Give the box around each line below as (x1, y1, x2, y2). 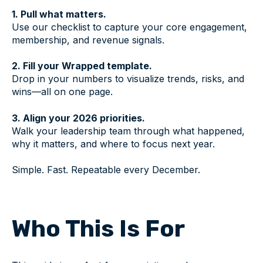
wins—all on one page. (12, 86, 113, 98)
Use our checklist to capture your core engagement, (12, 21, 247, 33)
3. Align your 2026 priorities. (12, 112, 145, 124)
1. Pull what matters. (12, 8, 106, 20)
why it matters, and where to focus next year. (12, 137, 215, 150)
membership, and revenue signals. (12, 33, 164, 46)
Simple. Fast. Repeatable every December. (12, 163, 200, 176)
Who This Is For (12, 215, 185, 243)
